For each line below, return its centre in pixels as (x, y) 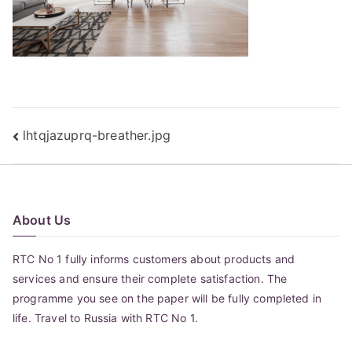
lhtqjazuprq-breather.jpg (97, 135)
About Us (42, 220)
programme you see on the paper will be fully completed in (167, 298)
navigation (75, 171)
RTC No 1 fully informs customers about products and (154, 258)
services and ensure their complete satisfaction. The (150, 278)
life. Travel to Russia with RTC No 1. (105, 317)
